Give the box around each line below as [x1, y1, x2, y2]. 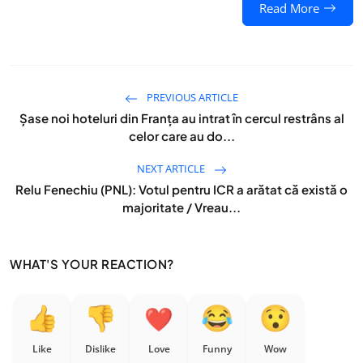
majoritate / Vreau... [122, 199, 241, 215]
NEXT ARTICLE [136, 161, 207, 176]
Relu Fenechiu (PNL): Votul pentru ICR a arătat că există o [15, 181, 348, 197]
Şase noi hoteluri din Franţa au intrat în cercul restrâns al [19, 110, 344, 126]
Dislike [85, 342, 116, 356]
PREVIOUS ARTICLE [144, 90, 238, 105]
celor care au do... [128, 128, 235, 143]
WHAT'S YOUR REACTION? [10, 256, 174, 271]
